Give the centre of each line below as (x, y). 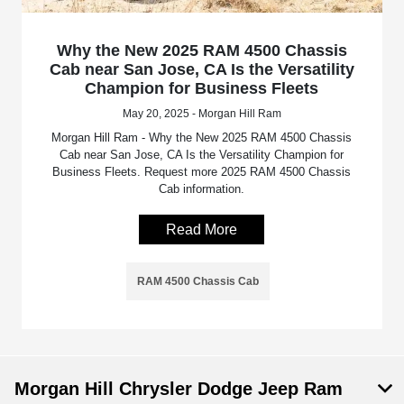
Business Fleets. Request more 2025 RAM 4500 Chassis (202, 171)
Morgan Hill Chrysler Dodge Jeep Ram (179, 388)
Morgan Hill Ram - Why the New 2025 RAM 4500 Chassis (202, 137)
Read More (202, 229)
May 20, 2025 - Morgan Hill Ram (202, 113)
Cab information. (202, 188)
